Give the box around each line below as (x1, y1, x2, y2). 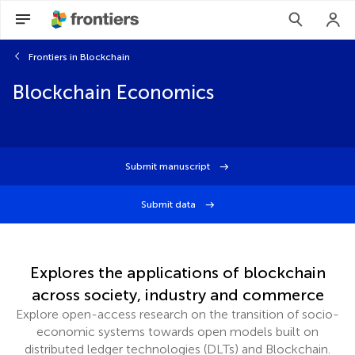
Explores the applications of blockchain (29, 263, 326, 282)
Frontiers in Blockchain (29, 52, 130, 63)
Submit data (141, 199, 198, 210)
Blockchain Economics (13, 81, 214, 104)
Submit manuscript (125, 161, 212, 172)
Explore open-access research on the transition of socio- (16, 307, 339, 322)
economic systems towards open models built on (36, 324, 319, 339)
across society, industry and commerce (31, 285, 324, 304)
